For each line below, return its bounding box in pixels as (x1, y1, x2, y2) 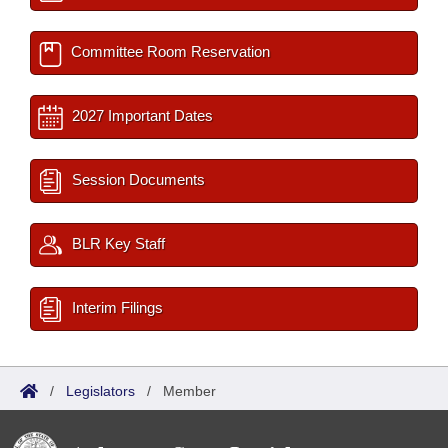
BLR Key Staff (68, 235, 165, 252)
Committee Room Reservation (67, 43, 270, 60)
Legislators (66, 383, 135, 399)
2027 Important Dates (68, 107, 213, 124)
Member (163, 383, 216, 399)
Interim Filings (68, 299, 163, 316)
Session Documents (68, 171, 205, 188)
